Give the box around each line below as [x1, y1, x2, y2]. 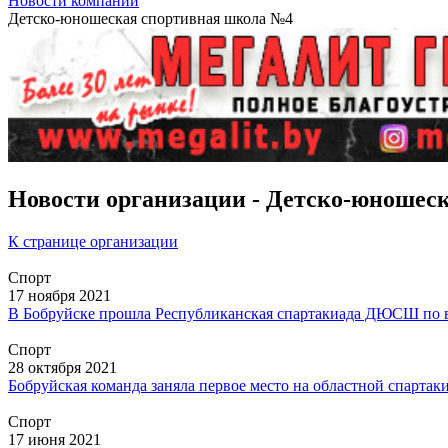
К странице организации [8, 233, 178, 251]
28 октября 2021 [8, 359, 117, 377]
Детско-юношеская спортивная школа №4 [8, 10, 293, 27]
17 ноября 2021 [8, 287, 111, 305]
